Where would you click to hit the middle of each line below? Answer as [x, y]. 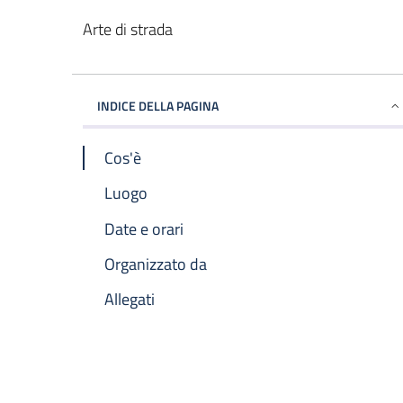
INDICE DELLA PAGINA [158, 105]
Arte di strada [128, 29]
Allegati [130, 299]
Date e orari [144, 228]
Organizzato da [156, 264]
